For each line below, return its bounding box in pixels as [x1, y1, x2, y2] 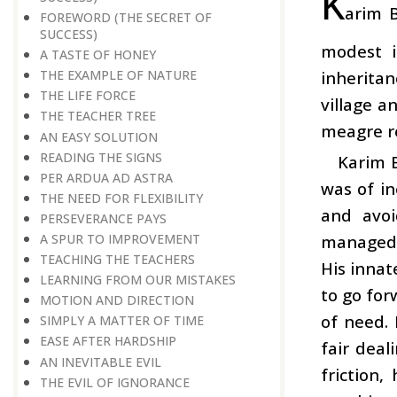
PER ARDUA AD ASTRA [40, 168, 173, 186]
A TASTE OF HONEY [40, 46, 156, 64]
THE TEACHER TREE [40, 107, 156, 125]
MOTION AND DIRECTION [40, 292, 194, 309]
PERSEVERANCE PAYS [40, 209, 167, 227]
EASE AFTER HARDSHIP [40, 332, 176, 350]
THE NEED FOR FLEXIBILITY [40, 189, 203, 206]
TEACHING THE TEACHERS [40, 251, 195, 269]
